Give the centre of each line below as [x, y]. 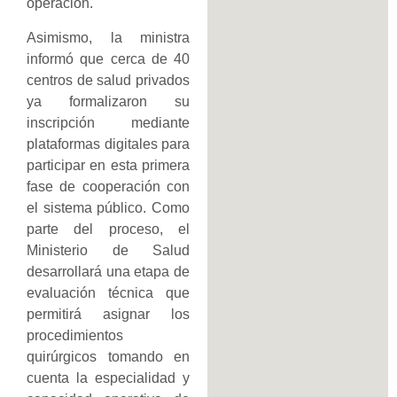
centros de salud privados [108, 80]
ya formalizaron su [108, 101]
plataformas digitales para [108, 144]
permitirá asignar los [108, 314]
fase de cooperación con [108, 186]
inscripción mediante [108, 122]
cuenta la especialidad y [108, 378]
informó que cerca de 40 [108, 58]
